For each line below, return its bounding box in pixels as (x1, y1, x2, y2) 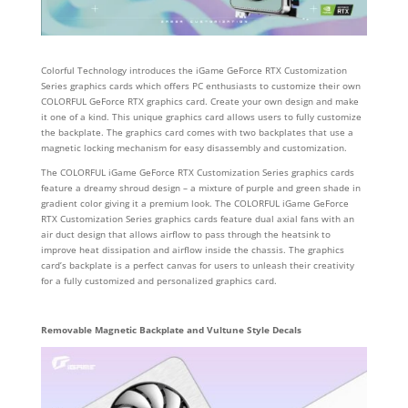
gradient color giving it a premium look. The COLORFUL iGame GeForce (40, 196, 349, 209)
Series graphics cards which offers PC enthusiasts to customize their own (40, 78, 361, 92)
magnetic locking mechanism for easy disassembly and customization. (40, 140, 347, 154)
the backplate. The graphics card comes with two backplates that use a (40, 125, 353, 138)
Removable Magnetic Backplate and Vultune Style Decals (40, 322, 301, 336)
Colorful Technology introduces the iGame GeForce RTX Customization (40, 63, 347, 76)
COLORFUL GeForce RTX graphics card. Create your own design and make (40, 94, 359, 107)
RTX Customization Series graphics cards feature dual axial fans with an (40, 211, 354, 225)
